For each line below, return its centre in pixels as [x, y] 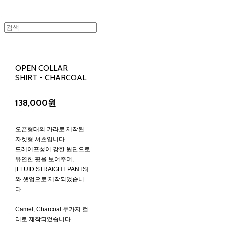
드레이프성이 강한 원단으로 [52, 149]
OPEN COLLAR [41, 68]
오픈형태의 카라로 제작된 [49, 129]
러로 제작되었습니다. [43, 219]
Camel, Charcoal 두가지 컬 [51, 209]
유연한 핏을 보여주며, [44, 159]
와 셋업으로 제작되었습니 [49, 179]
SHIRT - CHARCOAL [50, 77]
